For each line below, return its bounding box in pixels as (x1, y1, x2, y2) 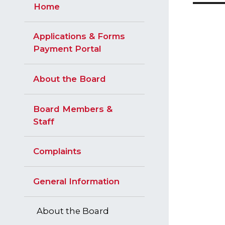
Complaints (33, 146, 82, 157)
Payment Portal (33, 44, 101, 54)
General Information (33, 176, 120, 186)
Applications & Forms (33, 31, 126, 42)
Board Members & (33, 103, 113, 114)
